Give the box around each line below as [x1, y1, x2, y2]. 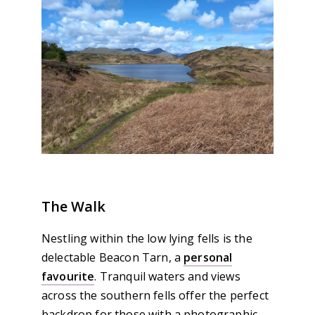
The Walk [41, 196, 105, 216]
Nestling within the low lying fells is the [41, 230, 252, 246]
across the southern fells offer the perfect [41, 287, 269, 303]
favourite [41, 268, 95, 284]
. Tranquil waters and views [94, 268, 240, 284]
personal [184, 249, 233, 265]
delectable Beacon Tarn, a [41, 249, 184, 265]
